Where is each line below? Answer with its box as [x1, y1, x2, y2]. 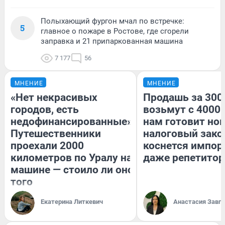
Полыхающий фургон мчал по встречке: [41, 17, 184, 26]
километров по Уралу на [11, 152, 132, 164]
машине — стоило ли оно [11, 164, 134, 176]
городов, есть [11, 103, 79, 116]
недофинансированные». [11, 116, 135, 128]
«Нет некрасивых [11, 91, 97, 104]
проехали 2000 [11, 140, 84, 152]
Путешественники [11, 128, 101, 140]
